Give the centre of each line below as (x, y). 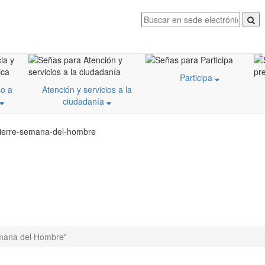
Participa (197, 77)
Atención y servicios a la (87, 89)
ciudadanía (85, 101)
